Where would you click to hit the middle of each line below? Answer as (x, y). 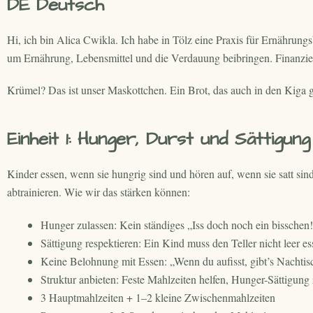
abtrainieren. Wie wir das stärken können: (99, 192)
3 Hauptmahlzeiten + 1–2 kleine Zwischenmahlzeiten (158, 298)
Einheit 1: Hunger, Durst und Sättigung (159, 139)
